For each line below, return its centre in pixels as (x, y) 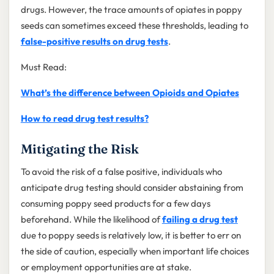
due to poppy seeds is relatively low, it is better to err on (131, 235)
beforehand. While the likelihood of (91, 220)
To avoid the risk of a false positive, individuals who (121, 172)
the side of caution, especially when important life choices (135, 251)
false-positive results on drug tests (94, 42)
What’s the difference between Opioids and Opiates (130, 93)
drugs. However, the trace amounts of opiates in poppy (131, 10)
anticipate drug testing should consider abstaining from (132, 188)
